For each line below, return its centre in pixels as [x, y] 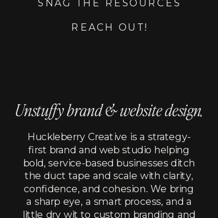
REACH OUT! [109, 27]
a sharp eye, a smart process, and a [109, 201]
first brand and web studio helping [109, 150]
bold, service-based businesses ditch [109, 163]
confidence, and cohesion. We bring [109, 189]
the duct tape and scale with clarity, [109, 176]
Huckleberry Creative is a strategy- [109, 137]
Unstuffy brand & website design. [109, 111]
